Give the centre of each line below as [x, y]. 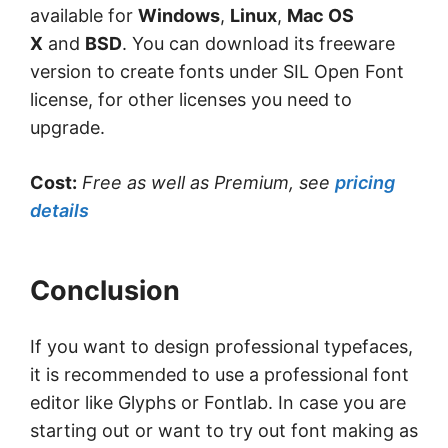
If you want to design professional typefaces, [221, 347]
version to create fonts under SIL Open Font [217, 72]
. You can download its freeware [258, 44]
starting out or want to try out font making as [224, 431]
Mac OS [320, 16]
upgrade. [67, 128]
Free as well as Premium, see [208, 183]
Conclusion [105, 291]
